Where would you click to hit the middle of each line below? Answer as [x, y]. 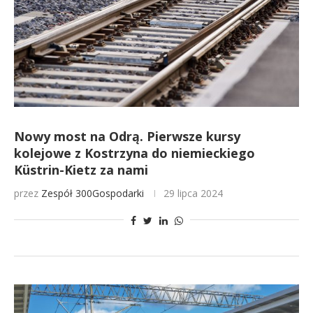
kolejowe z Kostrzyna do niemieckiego [134, 153]
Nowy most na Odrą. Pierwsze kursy [127, 136]
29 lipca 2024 [193, 193]
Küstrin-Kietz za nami [81, 170]
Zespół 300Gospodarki [93, 193]
